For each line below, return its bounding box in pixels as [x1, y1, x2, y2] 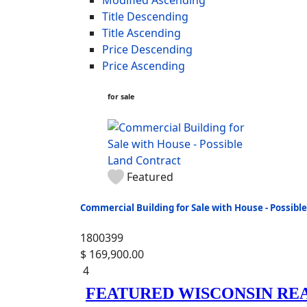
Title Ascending [102, 25, 181, 40]
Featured [127, 169, 173, 184]
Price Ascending [102, 58, 185, 73]
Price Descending [102, 41, 193, 57]
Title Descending [102, 8, 188, 24]
